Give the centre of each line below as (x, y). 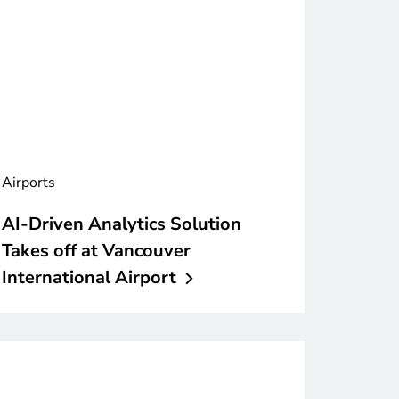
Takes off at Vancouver (96, 250)
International (56, 277)
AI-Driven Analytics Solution (122, 224)
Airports (28, 182)
